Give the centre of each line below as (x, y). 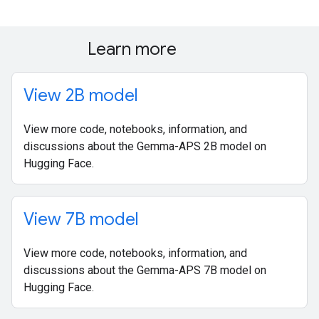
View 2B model (81, 95)
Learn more (134, 49)
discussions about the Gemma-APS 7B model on (145, 270)
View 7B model (81, 219)
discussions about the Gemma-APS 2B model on (145, 146)
